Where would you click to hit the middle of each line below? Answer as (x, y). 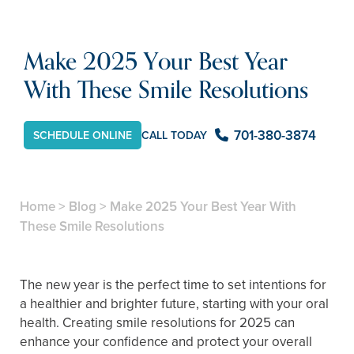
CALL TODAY (174, 136)
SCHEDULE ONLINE (83, 135)
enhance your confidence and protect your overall (166, 341)
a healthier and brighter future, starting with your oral (174, 303)
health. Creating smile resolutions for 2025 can (157, 322)
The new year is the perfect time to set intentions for (173, 284)
